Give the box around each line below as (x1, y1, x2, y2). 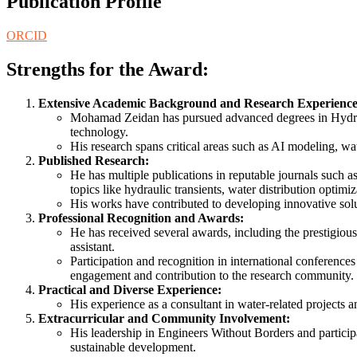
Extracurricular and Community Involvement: (38, 311, 290, 325)
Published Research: (38, 153, 149, 167)
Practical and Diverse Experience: (38, 282, 222, 296)
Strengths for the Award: (6, 58, 209, 80)
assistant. (70, 239, 115, 253)
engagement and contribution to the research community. (70, 268, 354, 282)
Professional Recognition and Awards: (38, 210, 244, 225)
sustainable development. (70, 339, 196, 354)
